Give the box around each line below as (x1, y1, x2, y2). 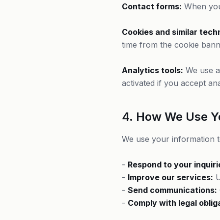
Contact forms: (122, 1, 182, 11)
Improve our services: (128, 172, 213, 182)
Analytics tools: (122, 65, 183, 75)
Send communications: (128, 185, 217, 195)
